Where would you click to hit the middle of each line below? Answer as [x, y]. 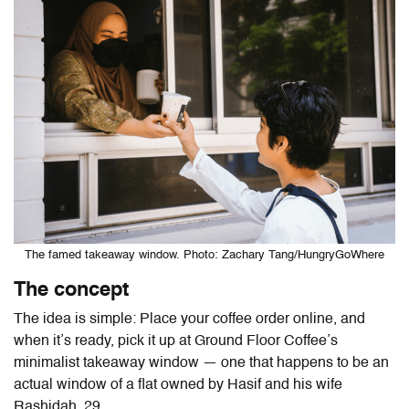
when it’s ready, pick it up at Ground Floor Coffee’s [176, 341]
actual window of [70, 385]
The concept [71, 290]
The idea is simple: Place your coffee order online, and [189, 319]
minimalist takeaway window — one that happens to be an [201, 363]
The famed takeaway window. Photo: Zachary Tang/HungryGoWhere [204, 255]
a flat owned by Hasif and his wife [234, 385]
